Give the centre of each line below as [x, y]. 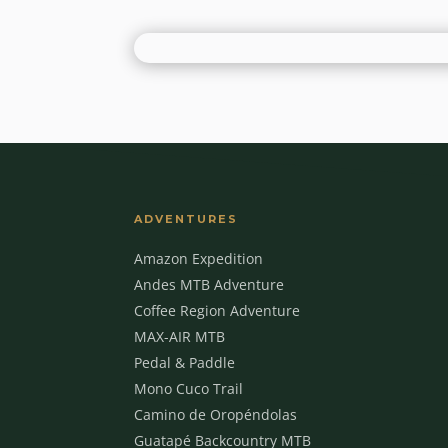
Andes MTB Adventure [209, 285]
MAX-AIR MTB [180, 337]
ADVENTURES [186, 219]
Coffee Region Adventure [217, 311]
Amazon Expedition [199, 259]
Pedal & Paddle [185, 363]
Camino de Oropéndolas [216, 415]
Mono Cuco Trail [189, 389]
